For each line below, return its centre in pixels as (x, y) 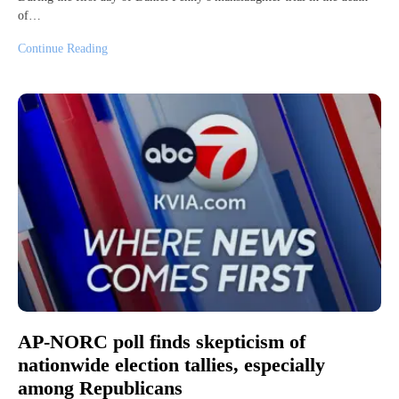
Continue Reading (63, 49)
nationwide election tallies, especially (171, 364)
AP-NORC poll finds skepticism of (162, 341)
